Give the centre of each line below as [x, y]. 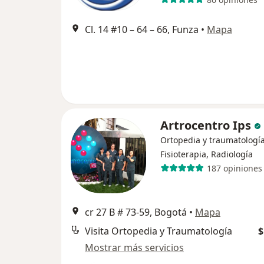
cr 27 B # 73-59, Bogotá [136, 212]
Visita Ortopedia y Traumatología [159, 231]
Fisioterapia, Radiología [207, 154]
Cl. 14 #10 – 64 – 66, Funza [142, 30]
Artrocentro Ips [207, 126]
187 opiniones [234, 168]
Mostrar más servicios [134, 248]
